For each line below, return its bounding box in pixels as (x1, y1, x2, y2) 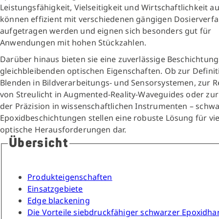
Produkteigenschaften (27, 171, 112, 182)
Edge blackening (27, 195, 90, 206)
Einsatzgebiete (27, 183, 83, 194)
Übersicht (9, 135, 68, 151)
